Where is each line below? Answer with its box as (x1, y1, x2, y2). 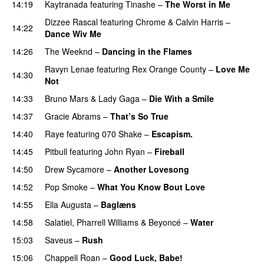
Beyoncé (148, 216, 181, 228)
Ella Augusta (45, 198, 91, 210)
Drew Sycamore (45, 163, 104, 175)
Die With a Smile (149, 92, 214, 104)
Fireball (154, 145, 184, 157)
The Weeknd (45, 45, 93, 57)
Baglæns (101, 198, 136, 210)
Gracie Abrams (45, 110, 101, 122)
